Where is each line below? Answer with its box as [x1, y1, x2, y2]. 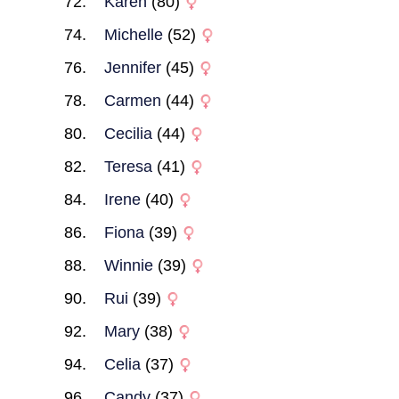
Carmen [103, 92, 161, 110]
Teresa [103, 158, 152, 175]
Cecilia [103, 125, 152, 142]
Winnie [103, 256, 153, 274]
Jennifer [103, 59, 161, 77]
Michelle [103, 26, 163, 44]
